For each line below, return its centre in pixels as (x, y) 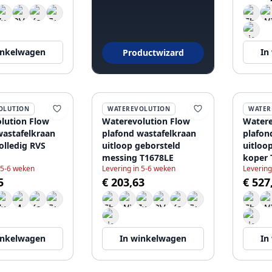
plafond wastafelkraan (149, 133)
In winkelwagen (153, 238)
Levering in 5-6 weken (139, 168)
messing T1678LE (138, 158)
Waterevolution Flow (146, 121)
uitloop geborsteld (141, 145)
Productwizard (153, 53)
